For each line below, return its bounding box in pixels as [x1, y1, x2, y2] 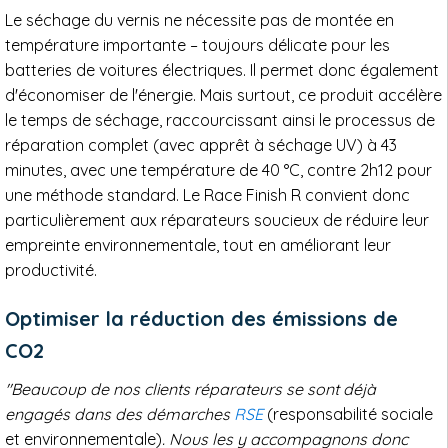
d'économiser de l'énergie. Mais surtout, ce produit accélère [5, 85, 442, 106]
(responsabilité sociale [267, 404, 433, 425]
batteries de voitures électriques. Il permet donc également [5, 60, 439, 81]
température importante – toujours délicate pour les [5, 35, 390, 56]
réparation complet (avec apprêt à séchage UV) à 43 [5, 135, 397, 156]
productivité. [5, 260, 97, 281]
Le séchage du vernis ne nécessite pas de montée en [5, 10, 394, 31]
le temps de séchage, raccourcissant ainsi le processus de [5, 110, 435, 131]
